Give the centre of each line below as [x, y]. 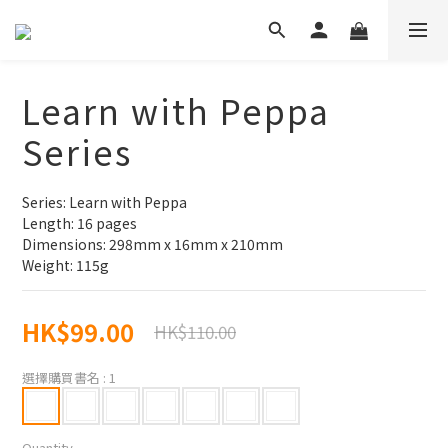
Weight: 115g [65, 265]
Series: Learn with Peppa [104, 202]
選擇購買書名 [62, 377]
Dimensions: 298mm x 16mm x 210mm [152, 244]
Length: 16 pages [79, 223]
